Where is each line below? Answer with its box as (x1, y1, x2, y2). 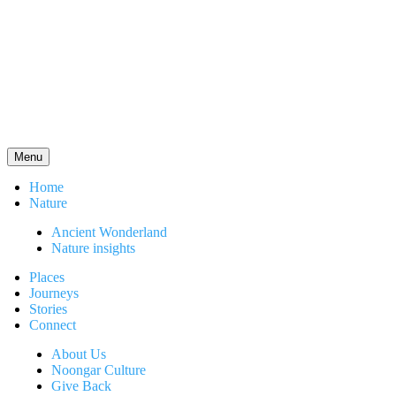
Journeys (29, 286, 79, 301)
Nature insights (51, 240, 135, 255)
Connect (29, 317, 76, 332)
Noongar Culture (51, 362, 146, 377)
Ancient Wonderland (51, 225, 167, 240)
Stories (29, 301, 67, 316)
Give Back (51, 378, 111, 393)
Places (29, 270, 65, 285)
